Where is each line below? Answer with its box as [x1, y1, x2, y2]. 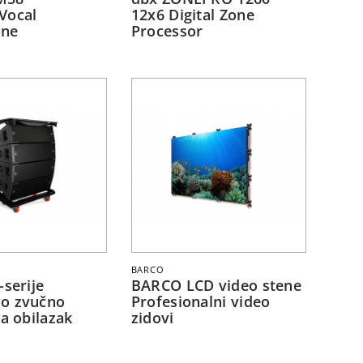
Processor [130, 21, 203, 41]
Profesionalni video [130, 292, 271, 312]
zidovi [130, 308, 174, 328]
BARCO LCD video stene [130, 275, 302, 296]
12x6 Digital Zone [130, 5, 254, 25]
